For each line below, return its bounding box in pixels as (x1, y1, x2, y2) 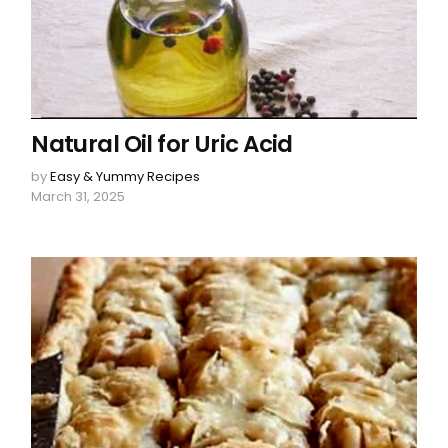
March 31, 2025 (31, 186, 126, 206)
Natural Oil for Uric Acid (31, 127, 293, 160)
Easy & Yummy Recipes (50, 166, 201, 186)
